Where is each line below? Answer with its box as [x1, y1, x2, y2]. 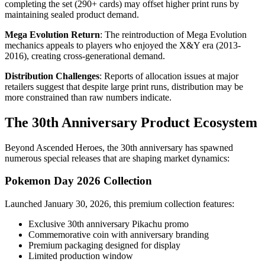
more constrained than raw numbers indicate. [5, 92, 172, 102]
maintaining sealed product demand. [5, 9, 139, 20]
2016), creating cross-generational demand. [5, 50, 165, 61]
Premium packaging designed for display [28, 240, 180, 251]
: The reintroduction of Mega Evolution [100, 29, 247, 40]
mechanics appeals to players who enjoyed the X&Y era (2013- [5, 40, 241, 50]
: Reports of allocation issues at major [99, 70, 238, 81]
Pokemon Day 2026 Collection [5, 174, 152, 188]
